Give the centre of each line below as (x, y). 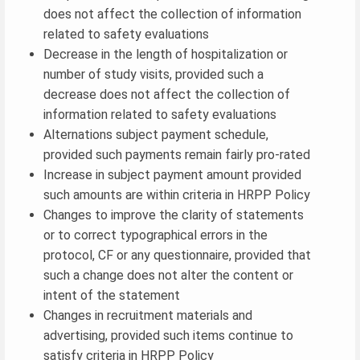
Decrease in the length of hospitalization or (166, 54)
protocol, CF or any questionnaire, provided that (177, 255)
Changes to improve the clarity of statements (174, 215)
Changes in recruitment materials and (148, 315)
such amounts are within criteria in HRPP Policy (177, 194)
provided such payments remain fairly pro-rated (177, 154)
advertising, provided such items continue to (168, 335)
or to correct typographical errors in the (155, 235)
